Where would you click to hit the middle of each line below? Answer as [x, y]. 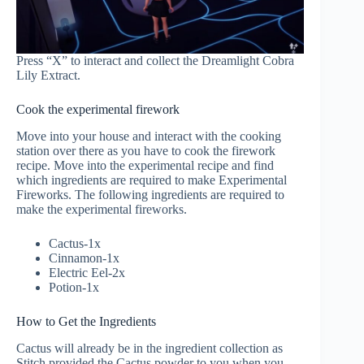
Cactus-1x [75, 244]
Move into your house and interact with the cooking [149, 136]
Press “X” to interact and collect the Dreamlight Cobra [155, 61]
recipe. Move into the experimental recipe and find [145, 166]
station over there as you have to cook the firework [146, 151]
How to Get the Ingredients [86, 322]
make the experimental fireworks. [102, 210]
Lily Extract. [48, 76]
